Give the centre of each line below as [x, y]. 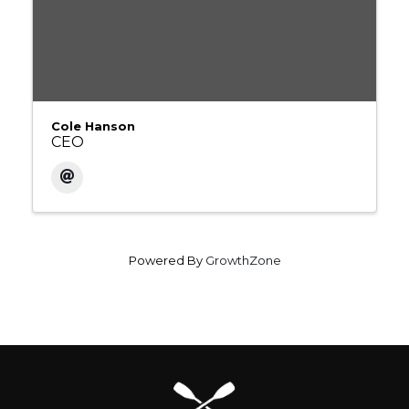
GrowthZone [243, 260]
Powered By [167, 260]
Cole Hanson [93, 126]
